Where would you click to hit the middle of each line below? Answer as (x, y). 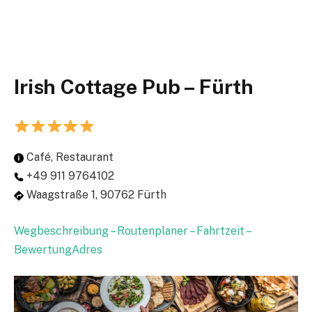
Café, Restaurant (69, 157)
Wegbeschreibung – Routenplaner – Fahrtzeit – (132, 231)
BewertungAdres (58, 249)
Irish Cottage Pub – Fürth (134, 87)
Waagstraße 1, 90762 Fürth (95, 195)
